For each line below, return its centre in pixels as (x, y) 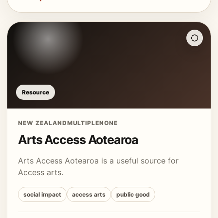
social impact (42, 194)
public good (133, 194)
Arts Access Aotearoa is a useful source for (98, 161)
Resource (36, 92)
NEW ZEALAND (43, 123)
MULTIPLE (83, 123)
